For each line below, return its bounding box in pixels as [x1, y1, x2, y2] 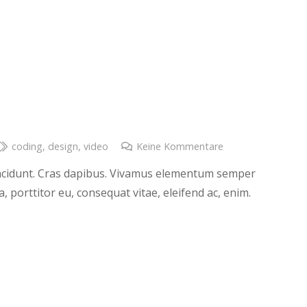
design [47, 140, 78, 153]
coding [11, 140, 42, 153]
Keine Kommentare [136, 140, 223, 153]
